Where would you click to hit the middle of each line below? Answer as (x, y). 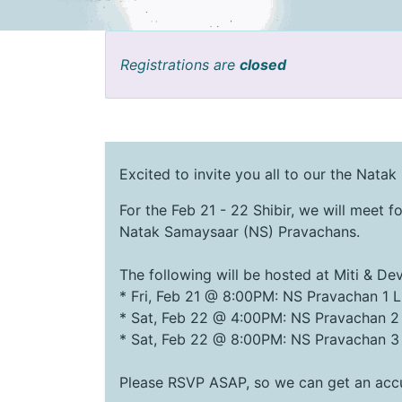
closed (263, 64)
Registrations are (180, 64)
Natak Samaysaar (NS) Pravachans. (240, 231)
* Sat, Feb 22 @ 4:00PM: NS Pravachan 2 (259, 317)
